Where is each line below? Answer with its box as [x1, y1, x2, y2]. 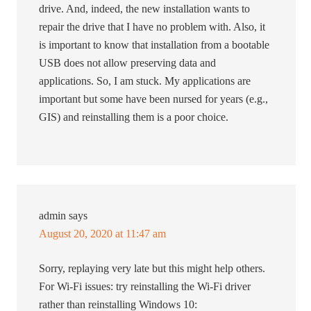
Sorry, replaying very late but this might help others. [39, 262, 266, 275]
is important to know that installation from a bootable [39, 39, 270, 51]
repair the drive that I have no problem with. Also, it [39, 21, 266, 33]
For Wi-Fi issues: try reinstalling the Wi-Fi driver [39, 280, 251, 293]
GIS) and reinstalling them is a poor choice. [39, 111, 229, 124]
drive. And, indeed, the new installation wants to [39, 3, 251, 15]
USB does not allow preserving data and [39, 57, 217, 69]
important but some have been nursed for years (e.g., [39, 93, 269, 106]
